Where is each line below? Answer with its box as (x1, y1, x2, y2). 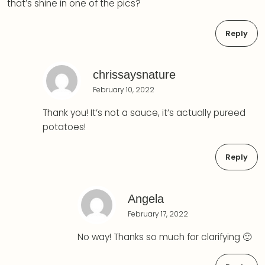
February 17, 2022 (128, 208, 188, 219)
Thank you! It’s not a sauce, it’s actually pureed (42, 106, 245, 119)
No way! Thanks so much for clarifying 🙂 (77, 230, 251, 243)
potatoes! (42, 121, 86, 134)
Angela (128, 192, 164, 205)
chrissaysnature (92, 68, 176, 82)
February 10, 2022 (92, 85, 154, 95)
